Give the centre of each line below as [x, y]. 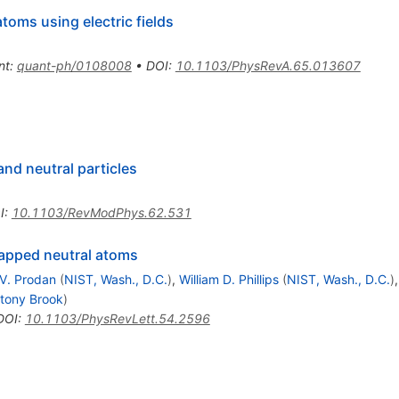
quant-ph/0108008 [74, 65]
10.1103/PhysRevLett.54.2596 [117, 318]
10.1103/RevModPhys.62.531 [101, 212]
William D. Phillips [228, 279]
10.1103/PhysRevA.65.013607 [268, 65]
